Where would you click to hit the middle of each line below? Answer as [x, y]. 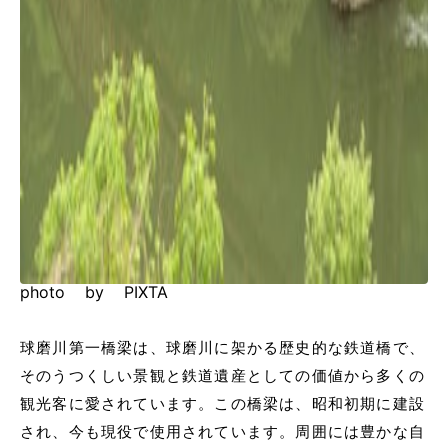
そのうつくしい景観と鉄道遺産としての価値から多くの [222, 375]
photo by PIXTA [94, 292]
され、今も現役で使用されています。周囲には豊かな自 [222, 431]
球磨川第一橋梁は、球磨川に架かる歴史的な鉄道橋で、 [222, 347]
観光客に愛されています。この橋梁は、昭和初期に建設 [223, 403]
